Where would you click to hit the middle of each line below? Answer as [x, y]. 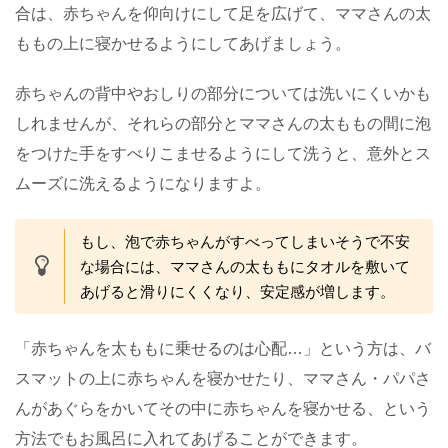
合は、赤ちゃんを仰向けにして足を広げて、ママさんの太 [223, 14]
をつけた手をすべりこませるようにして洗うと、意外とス [223, 154]
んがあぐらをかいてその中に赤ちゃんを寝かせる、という [223, 409]
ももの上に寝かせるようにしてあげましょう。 [183, 44]
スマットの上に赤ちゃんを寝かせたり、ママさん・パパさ [223, 379]
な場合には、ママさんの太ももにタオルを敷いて [245, 267]
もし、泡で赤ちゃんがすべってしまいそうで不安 [245, 242]
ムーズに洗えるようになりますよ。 [143, 184]
